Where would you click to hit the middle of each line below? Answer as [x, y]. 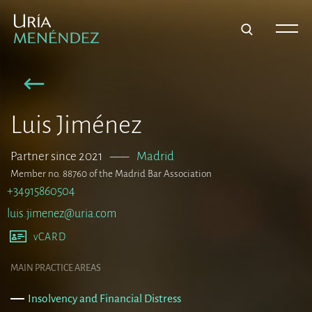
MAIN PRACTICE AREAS [56, 267]
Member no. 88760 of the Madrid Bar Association [111, 174]
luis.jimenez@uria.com [62, 214]
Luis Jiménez [76, 125]
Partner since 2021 [56, 157]
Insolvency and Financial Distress [104, 298]
